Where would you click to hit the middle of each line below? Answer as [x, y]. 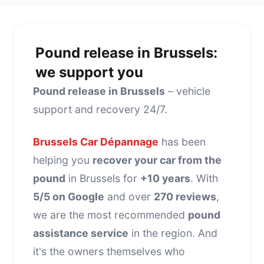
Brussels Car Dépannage [96, 141]
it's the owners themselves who [109, 251]
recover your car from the [157, 160]
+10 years [165, 178]
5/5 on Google [69, 196]
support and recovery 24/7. [100, 109]
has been [182, 141]
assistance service [81, 233]
